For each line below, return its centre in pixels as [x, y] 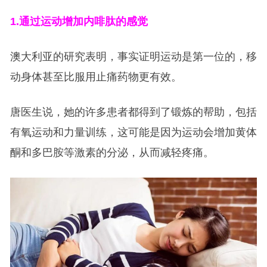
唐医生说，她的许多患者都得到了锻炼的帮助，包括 [133, 112]
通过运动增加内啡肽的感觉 [83, 21]
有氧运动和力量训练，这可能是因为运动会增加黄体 [133, 132]
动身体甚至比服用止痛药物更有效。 [96, 77]
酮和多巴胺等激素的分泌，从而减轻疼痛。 [112, 152]
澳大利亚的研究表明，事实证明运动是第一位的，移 [133, 56]
